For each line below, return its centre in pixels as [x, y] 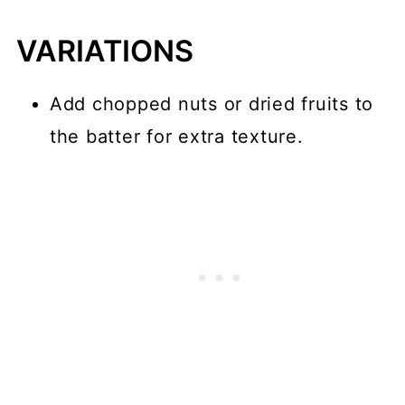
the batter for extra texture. [176, 137]
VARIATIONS [104, 52]
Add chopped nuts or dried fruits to [212, 104]
